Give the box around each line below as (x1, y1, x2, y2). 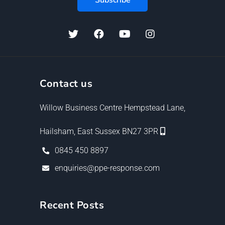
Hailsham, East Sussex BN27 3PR (40, 126, 160, 136)
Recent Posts (40, 198, 104, 212)
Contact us (40, 76, 92, 90)
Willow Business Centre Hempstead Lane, (40, 102, 185, 113)
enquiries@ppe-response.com (55, 163, 160, 173)
